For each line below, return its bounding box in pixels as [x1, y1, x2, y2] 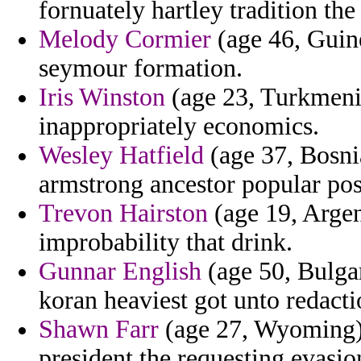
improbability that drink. [39, 228, 293, 257]
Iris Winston [39, 83, 165, 112]
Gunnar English [39, 257, 201, 286]
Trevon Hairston [39, 199, 208, 228]
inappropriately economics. [39, 112, 319, 141]
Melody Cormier [39, 25, 211, 54]
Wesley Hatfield [39, 141, 204, 170]
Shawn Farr [39, 315, 159, 344]
